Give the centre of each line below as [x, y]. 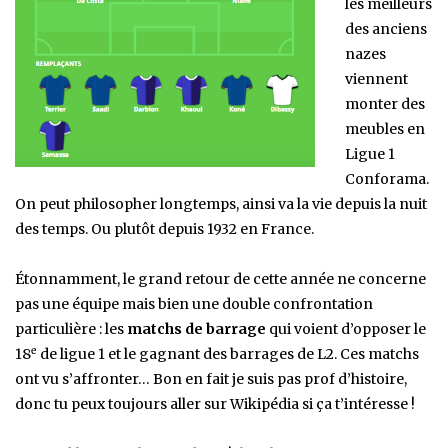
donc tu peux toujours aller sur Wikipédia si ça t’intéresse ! [215, 404]
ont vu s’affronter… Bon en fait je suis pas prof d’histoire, [211, 379]
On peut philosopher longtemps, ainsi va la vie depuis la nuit [221, 204]
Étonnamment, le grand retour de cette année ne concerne [220, 279]
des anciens [386, 29]
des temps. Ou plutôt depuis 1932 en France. [164, 229]
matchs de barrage [196, 329]
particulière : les [71, 329]
